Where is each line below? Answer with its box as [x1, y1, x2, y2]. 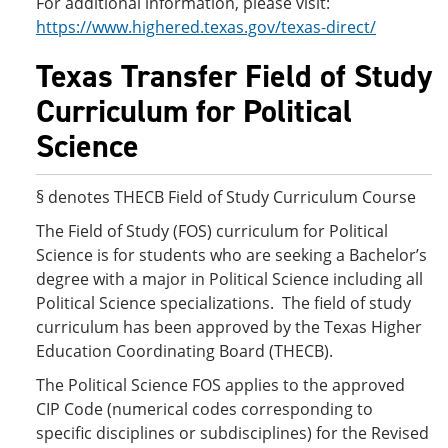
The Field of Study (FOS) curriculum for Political [36, 220, 388, 242]
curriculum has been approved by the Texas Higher [36, 316, 422, 338]
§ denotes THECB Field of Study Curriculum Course [36, 186, 416, 208]
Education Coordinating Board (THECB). [36, 340, 333, 362]
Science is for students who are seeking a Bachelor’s [36, 244, 427, 266]
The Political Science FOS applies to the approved [36, 374, 405, 396]
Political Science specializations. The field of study [36, 292, 411, 314]
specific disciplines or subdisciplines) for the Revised [36, 422, 429, 444]
